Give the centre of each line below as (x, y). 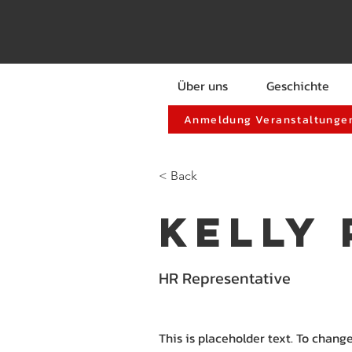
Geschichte (297, 86)
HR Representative (225, 278)
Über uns (202, 86)
